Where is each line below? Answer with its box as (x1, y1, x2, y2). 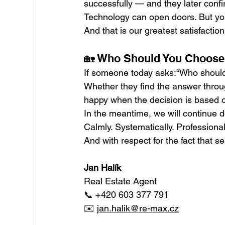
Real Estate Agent (84, 176, 157, 187)
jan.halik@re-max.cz (97, 203, 179, 214)
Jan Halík (84, 162, 122, 173)
